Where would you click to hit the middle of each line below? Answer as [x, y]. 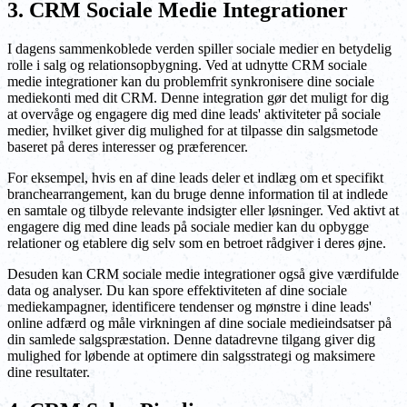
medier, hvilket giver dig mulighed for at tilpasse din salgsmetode [193, 131]
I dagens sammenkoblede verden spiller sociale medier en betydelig [199, 49]
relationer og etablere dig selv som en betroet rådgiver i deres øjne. [197, 243]
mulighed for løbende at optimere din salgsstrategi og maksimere [191, 356]
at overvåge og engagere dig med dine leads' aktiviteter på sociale [194, 114]
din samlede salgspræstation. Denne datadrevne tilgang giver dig [191, 340]
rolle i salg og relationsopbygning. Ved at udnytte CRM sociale [187, 65]
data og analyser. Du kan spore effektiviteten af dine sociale [177, 291]
